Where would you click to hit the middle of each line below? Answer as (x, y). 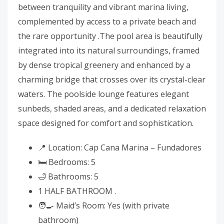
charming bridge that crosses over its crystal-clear (112, 79)
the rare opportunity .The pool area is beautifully (110, 36)
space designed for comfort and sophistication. (106, 123)
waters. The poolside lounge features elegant (103, 94)
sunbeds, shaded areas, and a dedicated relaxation (112, 108)
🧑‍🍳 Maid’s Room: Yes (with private (104, 205)
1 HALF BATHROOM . (77, 191)
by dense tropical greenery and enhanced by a (104, 65)
